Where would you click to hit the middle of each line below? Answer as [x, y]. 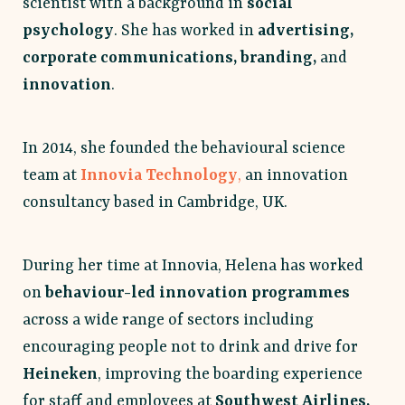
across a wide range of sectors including [168, 320]
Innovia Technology [159, 175]
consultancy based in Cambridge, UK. [155, 202]
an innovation [295, 175]
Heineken [60, 374]
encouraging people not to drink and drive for [190, 347]
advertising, [306, 31]
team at [52, 175]
